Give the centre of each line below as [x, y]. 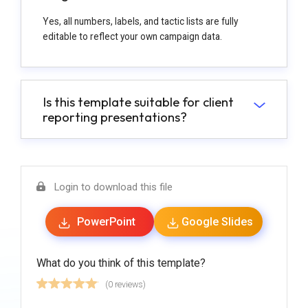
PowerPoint [106, 221]
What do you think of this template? [121, 263]
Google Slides [218, 221]
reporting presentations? [114, 117]
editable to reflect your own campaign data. [132, 37]
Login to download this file [114, 187]
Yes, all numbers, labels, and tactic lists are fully [140, 22]
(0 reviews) [125, 284]
